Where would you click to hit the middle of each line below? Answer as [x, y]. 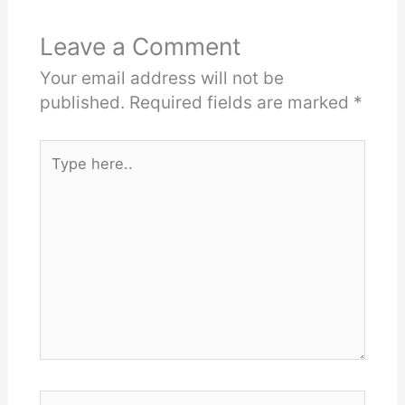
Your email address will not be [161, 78]
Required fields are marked [241, 102]
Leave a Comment [140, 46]
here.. [59, 176]
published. [82, 102]
